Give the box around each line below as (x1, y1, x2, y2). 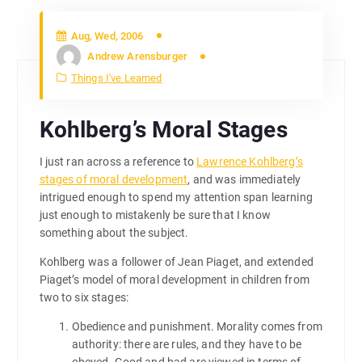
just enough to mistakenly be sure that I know (39, 208, 271, 221)
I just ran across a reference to (39, 154, 197, 168)
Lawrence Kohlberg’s (196, 154, 303, 168)
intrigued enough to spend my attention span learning (39, 190, 313, 204)
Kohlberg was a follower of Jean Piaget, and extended (39, 255, 314, 268)
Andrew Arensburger (87, 50, 187, 63)
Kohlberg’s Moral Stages (39, 116, 288, 143)
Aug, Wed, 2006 (68, 29, 144, 42)
